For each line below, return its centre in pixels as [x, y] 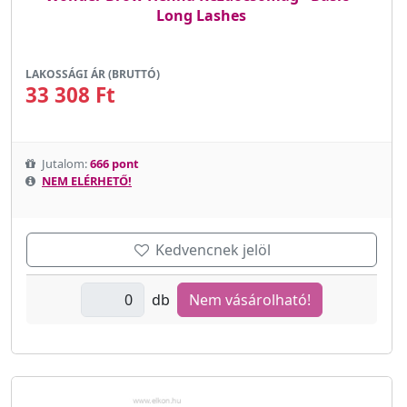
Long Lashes [202, 15]
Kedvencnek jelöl [211, 249]
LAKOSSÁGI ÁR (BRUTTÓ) [93, 74]
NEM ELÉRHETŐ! [87, 180]
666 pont [114, 163]
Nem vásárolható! [249, 299]
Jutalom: [65, 163]
